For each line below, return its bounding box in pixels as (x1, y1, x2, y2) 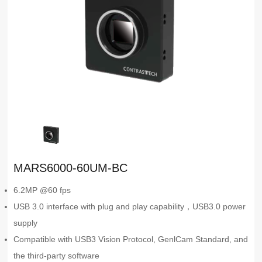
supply (13, 218, 38, 228)
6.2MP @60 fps (13, 185, 71, 195)
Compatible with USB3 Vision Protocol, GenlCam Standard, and (13, 235, 249, 244)
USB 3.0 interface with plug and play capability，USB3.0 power (13, 202, 246, 212)
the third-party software (13, 251, 100, 261)
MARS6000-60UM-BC (13, 161, 128, 175)
